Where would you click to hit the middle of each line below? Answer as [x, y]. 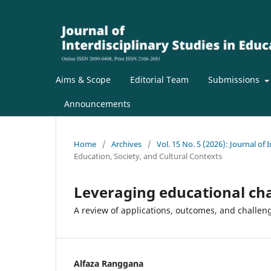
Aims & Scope [83, 80]
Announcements [97, 104]
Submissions [235, 80]
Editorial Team [159, 80]
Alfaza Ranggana [109, 264]
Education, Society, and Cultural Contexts [148, 156]
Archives [126, 144]
